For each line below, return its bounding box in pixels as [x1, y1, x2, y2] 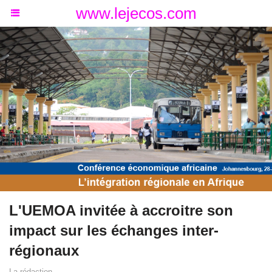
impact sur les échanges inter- [9, 222, 219, 239]
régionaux [9, 242, 79, 259]
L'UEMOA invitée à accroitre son [9, 202, 233, 219]
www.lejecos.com [75, 4, 197, 22]
